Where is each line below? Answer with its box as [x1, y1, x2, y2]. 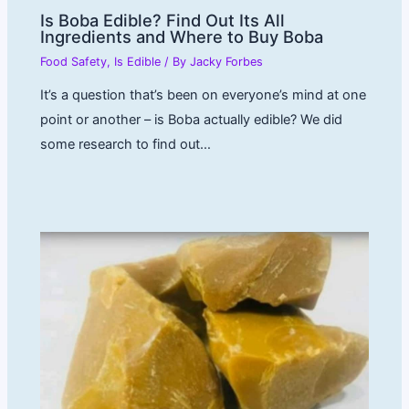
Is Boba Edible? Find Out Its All [40, 9, 286, 30]
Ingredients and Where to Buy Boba [40, 26, 324, 47]
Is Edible [114, 54, 162, 68]
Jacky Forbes [190, 54, 264, 68]
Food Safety [40, 54, 108, 68]
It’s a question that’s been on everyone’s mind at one [40, 86, 367, 103]
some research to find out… [40, 135, 212, 152]
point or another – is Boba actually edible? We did [40, 110, 343, 128]
